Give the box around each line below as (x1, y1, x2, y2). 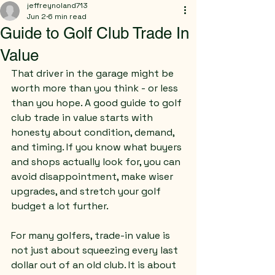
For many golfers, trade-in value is (11, 229, 172, 242)
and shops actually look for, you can (11, 155, 183, 168)
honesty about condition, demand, (11, 126, 177, 139)
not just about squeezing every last (11, 244, 180, 257)
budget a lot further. (11, 199, 109, 212)
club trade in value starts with (11, 111, 155, 124)
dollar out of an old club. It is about (11, 258, 179, 271)
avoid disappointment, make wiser (11, 170, 176, 183)
